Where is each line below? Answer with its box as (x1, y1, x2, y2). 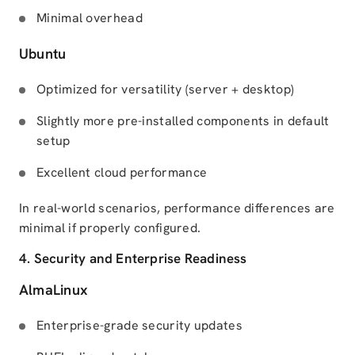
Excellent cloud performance (36, 164, 208, 181)
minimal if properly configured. (19, 219, 201, 236)
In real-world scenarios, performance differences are (19, 200, 335, 216)
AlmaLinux (19, 281, 89, 299)
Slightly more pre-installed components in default (36, 113, 330, 129)
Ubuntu (19, 44, 67, 63)
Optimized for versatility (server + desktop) (36, 81, 295, 97)
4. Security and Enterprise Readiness (19, 250, 247, 267)
